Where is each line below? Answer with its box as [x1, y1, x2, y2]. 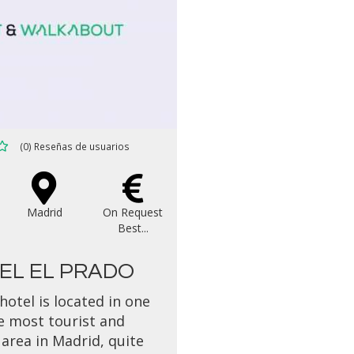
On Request [103, 205, 163, 220]
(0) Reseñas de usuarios [20, 140, 130, 153]
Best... [117, 220, 149, 235]
